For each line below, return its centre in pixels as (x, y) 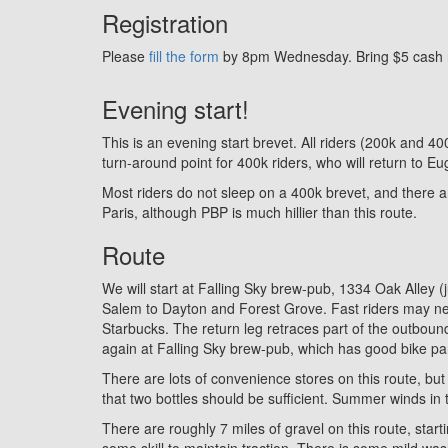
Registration (165, 22)
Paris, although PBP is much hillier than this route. (259, 211)
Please (125, 55)
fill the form (184, 55)
